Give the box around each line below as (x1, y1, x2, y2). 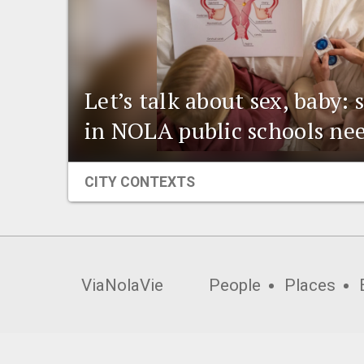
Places (284, 275, 336, 295)
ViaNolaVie (80, 275, 163, 295)
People (209, 275, 262, 295)
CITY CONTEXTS (84, 173, 195, 190)
